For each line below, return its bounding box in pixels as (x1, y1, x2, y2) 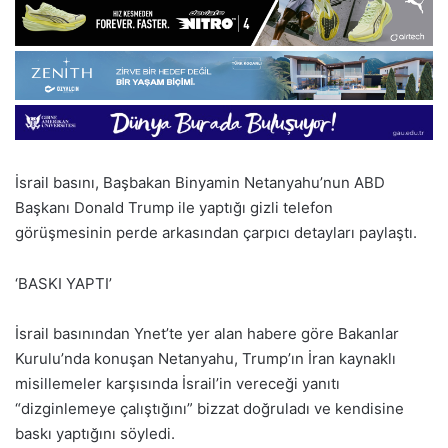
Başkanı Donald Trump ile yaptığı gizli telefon (15, 197, 333, 217)
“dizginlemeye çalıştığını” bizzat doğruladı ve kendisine (15, 398, 404, 418)
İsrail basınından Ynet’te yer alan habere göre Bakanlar (15, 323, 399, 343)
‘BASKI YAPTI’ (15, 273, 112, 293)
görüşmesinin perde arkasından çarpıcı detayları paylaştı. (15, 222, 417, 242)
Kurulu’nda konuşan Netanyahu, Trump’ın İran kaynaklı (15, 348, 396, 368)
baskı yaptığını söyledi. (15, 423, 175, 443)
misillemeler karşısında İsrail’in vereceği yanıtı (15, 373, 340, 393)
